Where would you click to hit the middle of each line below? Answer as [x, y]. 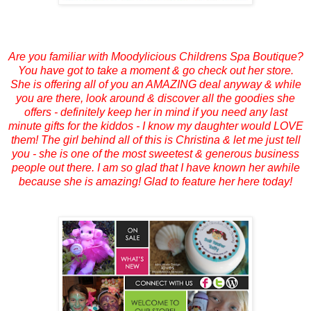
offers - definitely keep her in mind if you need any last [155, 112]
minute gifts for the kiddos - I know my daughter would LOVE [155, 126]
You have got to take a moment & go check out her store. [155, 70]
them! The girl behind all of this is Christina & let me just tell [155, 140]
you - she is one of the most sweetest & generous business [155, 153]
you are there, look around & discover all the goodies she [155, 98]
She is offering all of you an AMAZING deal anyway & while [155, 84]
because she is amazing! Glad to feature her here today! [155, 181]
